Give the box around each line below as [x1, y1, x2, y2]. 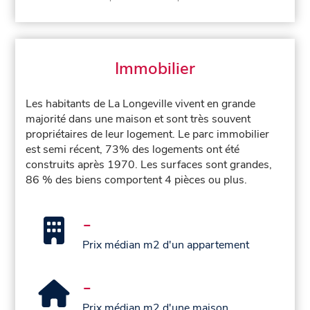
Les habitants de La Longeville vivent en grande [26, 95, 256, 111]
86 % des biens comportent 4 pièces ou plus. [26, 172, 248, 188]
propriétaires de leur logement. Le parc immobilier [26, 126, 270, 142]
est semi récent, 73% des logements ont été [26, 141, 240, 157]
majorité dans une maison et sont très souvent [26, 111, 251, 127]
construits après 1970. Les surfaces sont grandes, [26, 156, 273, 172]
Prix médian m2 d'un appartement [82, 237, 250, 253]
